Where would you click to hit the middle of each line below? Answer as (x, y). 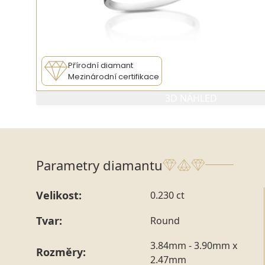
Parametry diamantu (99, 165)
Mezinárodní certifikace (114, 76)
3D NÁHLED (191, 98)
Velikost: (59, 195)
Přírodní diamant (101, 65)
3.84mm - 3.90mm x (193, 245)
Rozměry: (61, 252)
